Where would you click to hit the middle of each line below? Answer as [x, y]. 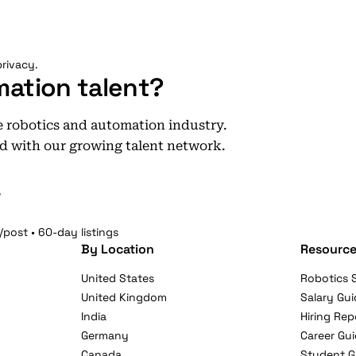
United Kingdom [124, 297]
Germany [105, 335]
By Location [118, 249]
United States [118, 278]
